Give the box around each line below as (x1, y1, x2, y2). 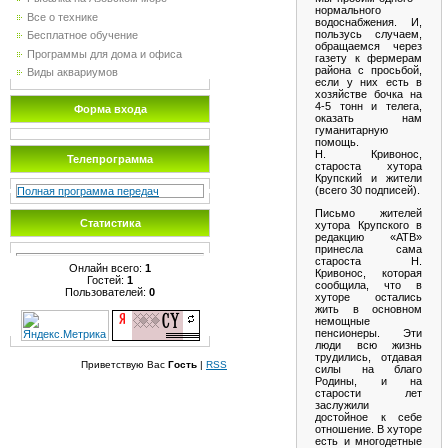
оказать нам (315, 112, 422, 125)
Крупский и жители (315, 172, 422, 185)
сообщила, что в (315, 278, 422, 291)
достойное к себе (315, 410, 422, 423)
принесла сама (315, 242, 422, 255)
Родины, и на (315, 374, 422, 387)
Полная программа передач (17, 185, 159, 197)
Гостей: (87, 273, 127, 286)
